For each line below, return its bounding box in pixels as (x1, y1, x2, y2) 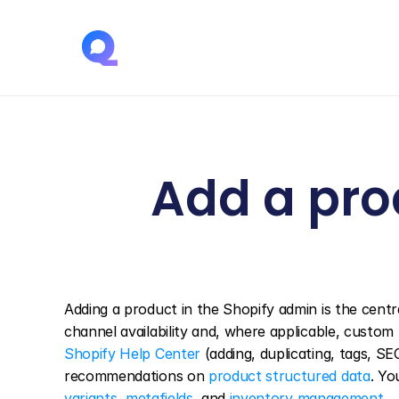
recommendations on (64, 367, 208, 385)
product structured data (208, 367, 370, 385)
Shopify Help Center (64, 345, 200, 362)
